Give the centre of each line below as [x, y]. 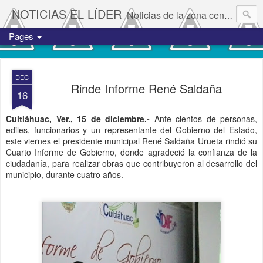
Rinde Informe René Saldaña [146, 88]
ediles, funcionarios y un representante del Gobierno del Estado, [131, 130]
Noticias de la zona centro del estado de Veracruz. [176, 15]
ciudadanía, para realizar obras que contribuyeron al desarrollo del [131, 163]
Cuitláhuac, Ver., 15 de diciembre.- [78, 119]
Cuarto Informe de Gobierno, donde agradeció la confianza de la [131, 152]
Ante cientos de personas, [203, 119]
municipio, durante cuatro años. [65, 174]
